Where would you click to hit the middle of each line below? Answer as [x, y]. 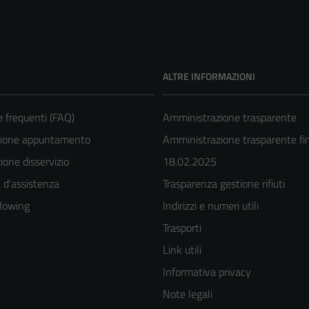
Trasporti [182, 228]
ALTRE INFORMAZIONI [209, 77]
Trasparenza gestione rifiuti [224, 184]
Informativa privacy [207, 272]
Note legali [188, 294]
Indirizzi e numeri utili [211, 206]
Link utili [182, 250]
